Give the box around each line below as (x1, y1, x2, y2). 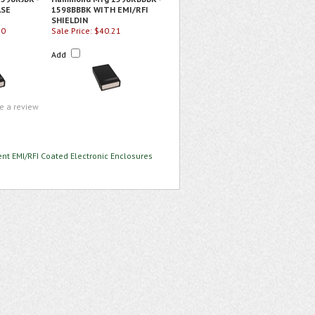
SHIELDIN (51, 15, 88, 25)
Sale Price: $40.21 (51, 25, 121, 36)
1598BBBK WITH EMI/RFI (51, 4, 148, 15)
